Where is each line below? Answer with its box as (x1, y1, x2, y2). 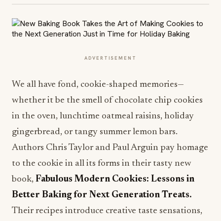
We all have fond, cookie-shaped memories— (12, 80, 184, 89)
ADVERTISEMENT (84, 55, 137, 61)
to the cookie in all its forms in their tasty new (12, 159, 191, 168)
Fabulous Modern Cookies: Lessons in (36, 175, 194, 184)
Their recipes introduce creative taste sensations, (12, 206, 202, 216)
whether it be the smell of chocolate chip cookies (12, 96, 203, 105)
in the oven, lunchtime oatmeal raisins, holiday (12, 111, 194, 121)
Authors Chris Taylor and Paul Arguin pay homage (12, 143, 208, 152)
